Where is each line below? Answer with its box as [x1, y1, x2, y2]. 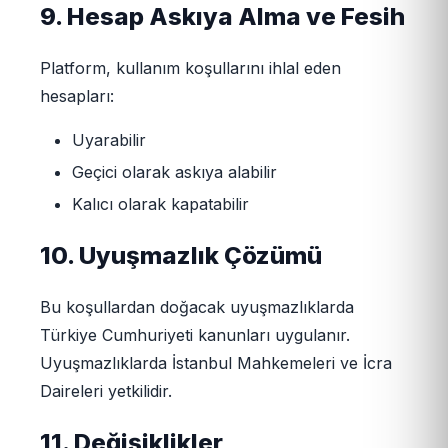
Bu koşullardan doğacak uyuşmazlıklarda [40, 297, 354, 318]
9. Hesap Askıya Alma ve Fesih [40, 2, 405, 32]
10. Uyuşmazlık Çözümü [40, 241, 322, 271]
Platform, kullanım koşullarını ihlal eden [40, 58, 341, 79]
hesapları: [40, 86, 114, 107]
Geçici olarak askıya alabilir [72, 162, 277, 183]
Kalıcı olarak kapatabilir [72, 194, 249, 215]
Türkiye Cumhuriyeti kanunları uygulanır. [40, 325, 350, 346]
